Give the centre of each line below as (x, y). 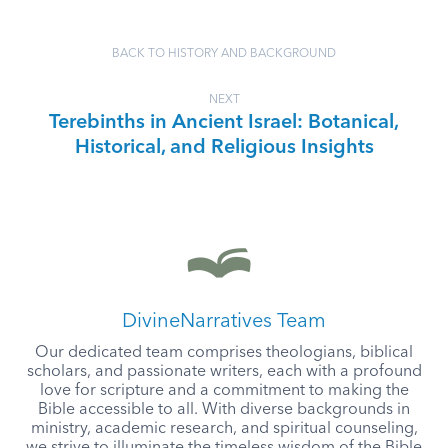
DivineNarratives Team (224, 322)
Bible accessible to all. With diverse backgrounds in (224, 410)
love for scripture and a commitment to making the (224, 391)
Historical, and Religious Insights (224, 148)
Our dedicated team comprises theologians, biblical (224, 353)
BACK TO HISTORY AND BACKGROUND (224, 54)
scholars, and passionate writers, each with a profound (224, 372)
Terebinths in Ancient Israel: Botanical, (224, 123)
